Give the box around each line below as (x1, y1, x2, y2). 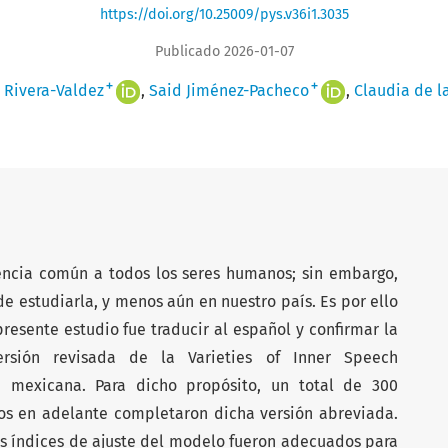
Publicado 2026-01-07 (154, 42, 294, 60)
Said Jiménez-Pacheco (148, 80, 309, 100)
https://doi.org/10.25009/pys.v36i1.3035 (99, 5, 349, 23)
